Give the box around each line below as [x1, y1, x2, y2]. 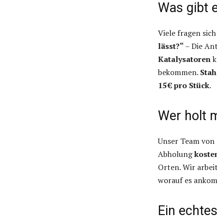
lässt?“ [158, 41, 184, 52]
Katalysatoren [158, 54, 211, 65]
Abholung [158, 149, 194, 160]
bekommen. [158, 67, 200, 78]
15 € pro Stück [158, 80, 209, 91]
